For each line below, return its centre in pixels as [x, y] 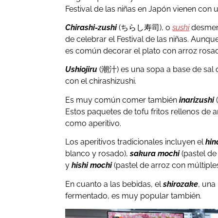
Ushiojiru [82, 70]
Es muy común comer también [122, 100]
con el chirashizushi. [101, 81]
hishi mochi [92, 165]
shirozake [181, 184]
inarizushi [197, 100]
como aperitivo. [93, 123]
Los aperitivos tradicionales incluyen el [136, 142]
